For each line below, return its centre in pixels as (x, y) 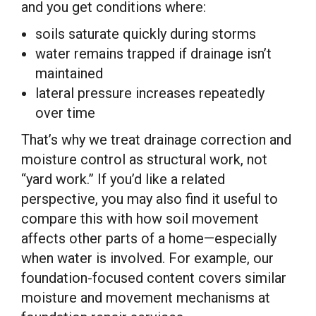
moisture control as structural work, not (144, 159)
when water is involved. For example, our (147, 258)
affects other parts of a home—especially (149, 238)
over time (65, 113)
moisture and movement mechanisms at (146, 297)
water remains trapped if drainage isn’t (153, 53)
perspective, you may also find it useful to (150, 199)
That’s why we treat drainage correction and (156, 139)
